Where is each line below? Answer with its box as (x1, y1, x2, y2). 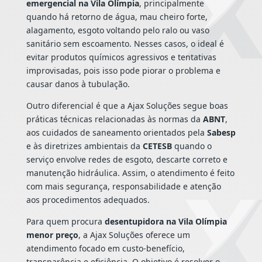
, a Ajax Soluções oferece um (78, 229, 190, 241)
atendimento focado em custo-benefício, (26, 243, 185, 254)
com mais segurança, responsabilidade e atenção (26, 181, 221, 192)
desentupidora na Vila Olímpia (104, 216, 227, 227)
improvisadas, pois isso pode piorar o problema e (26, 65, 220, 77)
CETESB (142, 140, 172, 152)
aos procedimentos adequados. (26, 194, 150, 206)
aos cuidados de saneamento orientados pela (26, 127, 207, 139)
